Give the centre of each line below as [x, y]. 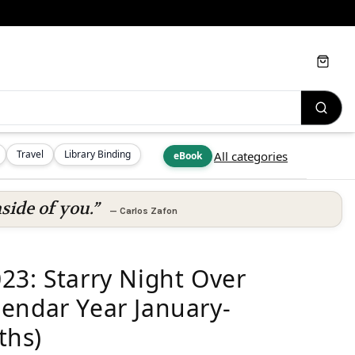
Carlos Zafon [148, 211]
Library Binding [97, 154]
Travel [30, 154]
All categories [251, 156]
